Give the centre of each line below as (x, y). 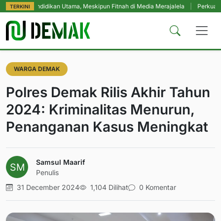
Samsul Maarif (60, 162)
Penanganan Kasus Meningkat (107, 127)
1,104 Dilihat (108, 187)
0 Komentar (157, 187)
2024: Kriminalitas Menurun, (100, 110)
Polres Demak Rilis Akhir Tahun (108, 92)
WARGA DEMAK (37, 69)
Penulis (47, 172)
